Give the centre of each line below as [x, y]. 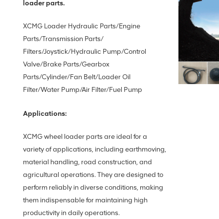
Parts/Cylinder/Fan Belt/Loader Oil [77, 77]
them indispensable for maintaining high [85, 200]
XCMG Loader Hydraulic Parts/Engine [81, 26]
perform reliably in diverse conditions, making [93, 187]
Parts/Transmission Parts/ [63, 39]
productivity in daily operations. [71, 213]
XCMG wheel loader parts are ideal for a [85, 137]
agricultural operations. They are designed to [93, 175]
